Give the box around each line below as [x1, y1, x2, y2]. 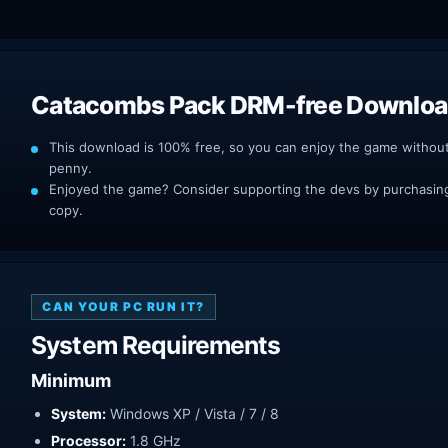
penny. [49, 160, 92, 177]
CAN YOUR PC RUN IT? [42, 299, 205, 315]
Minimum [31, 369, 111, 391]
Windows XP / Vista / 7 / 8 [106, 404, 279, 422]
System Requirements [31, 330, 281, 361]
